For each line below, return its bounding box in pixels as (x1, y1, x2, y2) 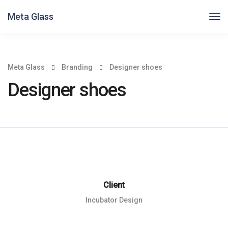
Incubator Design (85, 196, 142, 204)
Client (103, 180, 125, 190)
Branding (62, 63, 93, 71)
